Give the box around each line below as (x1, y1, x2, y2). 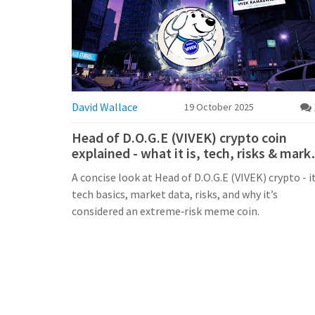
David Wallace (72, 99, 138, 114)
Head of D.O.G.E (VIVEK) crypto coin (72, 128, 287, 146)
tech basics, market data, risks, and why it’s (72, 186, 278, 201)
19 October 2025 (184, 100, 254, 113)
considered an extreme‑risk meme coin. (72, 203, 259, 218)
